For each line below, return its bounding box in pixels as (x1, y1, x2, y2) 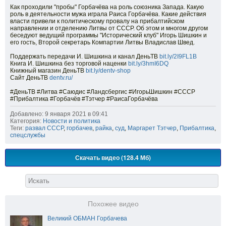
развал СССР (25, 125, 64, 132)
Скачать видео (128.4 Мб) (75, 153, 151, 162)
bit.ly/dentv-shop (86, 67, 131, 75)
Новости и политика (43, 118, 100, 125)
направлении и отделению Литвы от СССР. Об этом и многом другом (10, 25, 208, 32)
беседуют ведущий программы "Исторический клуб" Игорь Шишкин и (10, 32, 207, 39)
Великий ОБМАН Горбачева (47, 215, 127, 222)
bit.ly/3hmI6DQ (128, 60, 168, 68)
